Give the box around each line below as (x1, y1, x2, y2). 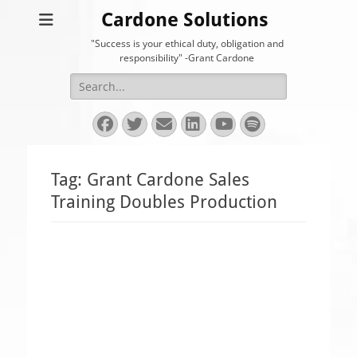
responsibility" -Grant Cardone (120, 51, 254, 65)
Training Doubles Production (51, 192, 277, 212)
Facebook (96, 116, 189, 132)
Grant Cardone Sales (87, 170, 249, 190)
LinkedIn (185, 116, 273, 132)
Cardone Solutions (101, 9, 269, 31)
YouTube (214, 116, 300, 132)
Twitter (126, 116, 211, 132)
